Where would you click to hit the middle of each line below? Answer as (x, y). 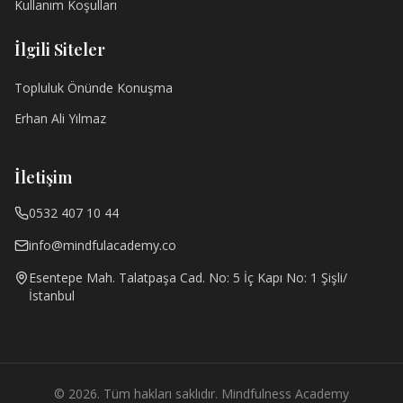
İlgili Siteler (60, 50)
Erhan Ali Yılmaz (60, 119)
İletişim (43, 178)
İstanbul (52, 296)
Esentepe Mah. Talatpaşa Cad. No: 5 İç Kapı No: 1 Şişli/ (188, 278)
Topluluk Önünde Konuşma (94, 88)
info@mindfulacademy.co (103, 246)
